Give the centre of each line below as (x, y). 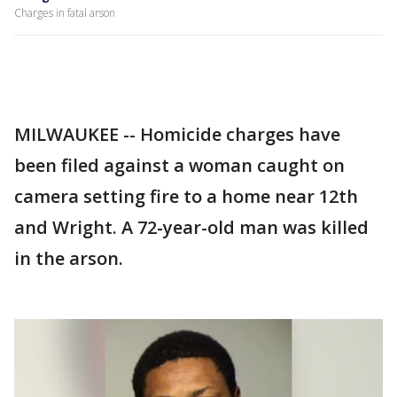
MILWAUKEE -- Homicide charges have (177, 134)
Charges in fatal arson (65, 13)
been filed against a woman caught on (179, 165)
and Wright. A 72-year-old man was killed (191, 227)
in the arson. (69, 258)
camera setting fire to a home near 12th (186, 196)
